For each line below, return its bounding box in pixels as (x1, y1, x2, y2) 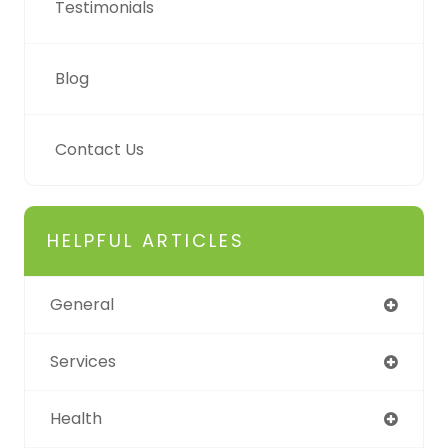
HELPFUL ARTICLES (47, 227, 245, 253)
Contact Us (55, 137, 144, 161)
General (50, 292, 114, 316)
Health (50, 406, 102, 430)
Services (50, 349, 116, 373)
